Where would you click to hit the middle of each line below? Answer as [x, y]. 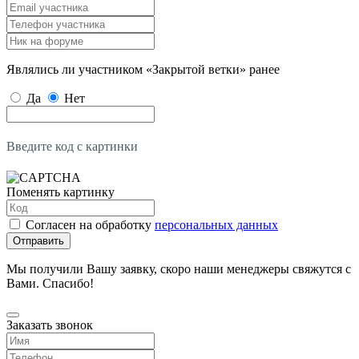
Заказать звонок [50, 325]
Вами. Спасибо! [50, 283]
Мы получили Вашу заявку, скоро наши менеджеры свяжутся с [179, 268]
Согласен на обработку [90, 224]
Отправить [38, 240]
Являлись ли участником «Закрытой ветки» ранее [143, 69]
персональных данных [216, 224]
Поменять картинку [61, 192]
